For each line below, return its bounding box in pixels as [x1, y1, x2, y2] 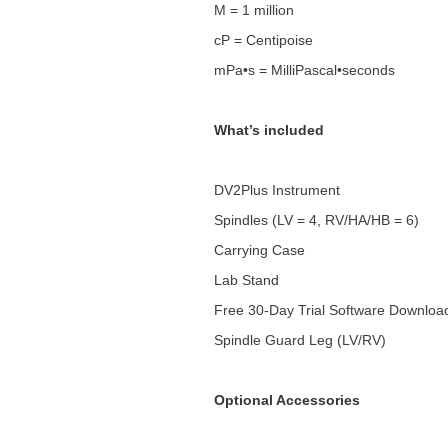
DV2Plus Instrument [213, 181, 340, 198]
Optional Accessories [213, 391, 360, 408]
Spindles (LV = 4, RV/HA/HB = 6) [213, 211, 419, 228]
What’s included [213, 121, 324, 138]
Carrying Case [213, 241, 305, 258]
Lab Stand [213, 271, 279, 288]
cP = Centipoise [213, 31, 313, 48]
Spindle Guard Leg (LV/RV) [213, 331, 386, 348]
